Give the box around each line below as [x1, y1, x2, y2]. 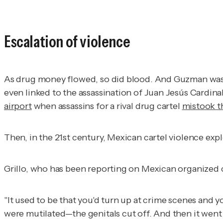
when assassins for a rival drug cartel [31, 100, 182, 111]
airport [4, 100, 32, 111]
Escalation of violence [4, 31, 130, 52]
